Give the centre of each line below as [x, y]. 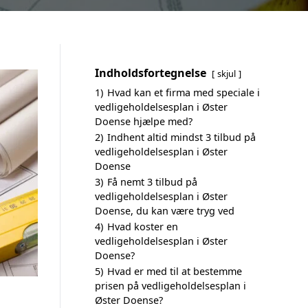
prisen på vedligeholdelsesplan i [170, 286]
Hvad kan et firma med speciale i [184, 92]
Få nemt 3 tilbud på [152, 182]
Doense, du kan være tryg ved [165, 211]
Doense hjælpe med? [144, 121]
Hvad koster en [143, 227]
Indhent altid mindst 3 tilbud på [181, 137]
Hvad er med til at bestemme [175, 271]
